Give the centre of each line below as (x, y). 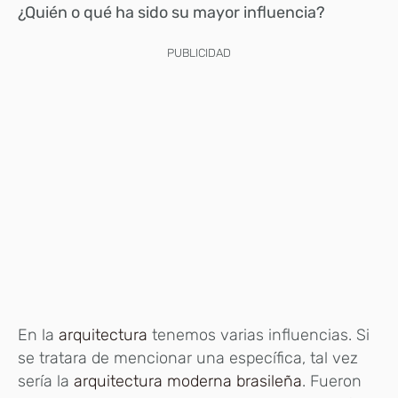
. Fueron (332, 381)
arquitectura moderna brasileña (188, 381)
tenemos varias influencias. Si (261, 335)
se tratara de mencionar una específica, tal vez (188, 358)
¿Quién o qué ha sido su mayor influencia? (173, 12)
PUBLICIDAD (199, 52)
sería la (46, 381)
